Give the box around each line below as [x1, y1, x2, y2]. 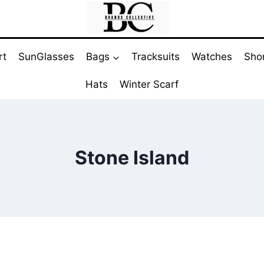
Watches [191, 51, 232, 63]
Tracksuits [131, 51, 180, 63]
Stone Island [75, 146, 189, 169]
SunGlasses [18, 51, 75, 63]
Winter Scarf [119, 78, 179, 91]
